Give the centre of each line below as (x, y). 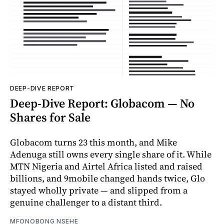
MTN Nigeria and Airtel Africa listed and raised (106, 166)
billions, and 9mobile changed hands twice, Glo (107, 178)
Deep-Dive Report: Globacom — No (102, 103)
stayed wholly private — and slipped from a (99, 190)
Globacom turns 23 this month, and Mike (93, 142)
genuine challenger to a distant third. (86, 202)
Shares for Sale (50, 117)
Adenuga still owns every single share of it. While (111, 154)
